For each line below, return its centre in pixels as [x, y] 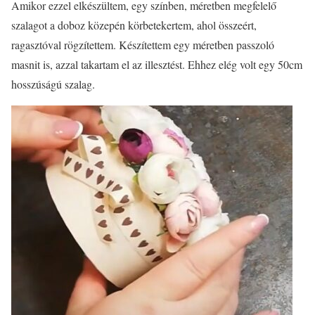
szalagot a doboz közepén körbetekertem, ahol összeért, [134, 25]
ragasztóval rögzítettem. [64, 45]
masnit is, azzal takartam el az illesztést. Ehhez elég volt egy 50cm [157, 64]
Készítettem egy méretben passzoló [195, 45]
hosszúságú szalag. [53, 84]
